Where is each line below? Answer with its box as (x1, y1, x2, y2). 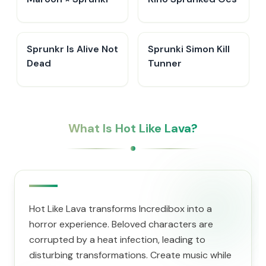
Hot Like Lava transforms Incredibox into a (29, 202, 212, 215)
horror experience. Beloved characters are (29, 218, 213, 230)
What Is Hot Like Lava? (68, 121, 198, 136)
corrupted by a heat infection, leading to (29, 233, 205, 246)
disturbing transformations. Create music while (29, 249, 232, 261)
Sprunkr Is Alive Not (27, 43, 118, 55)
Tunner (148, 57, 182, 69)
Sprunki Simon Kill (148, 43, 230, 55)
